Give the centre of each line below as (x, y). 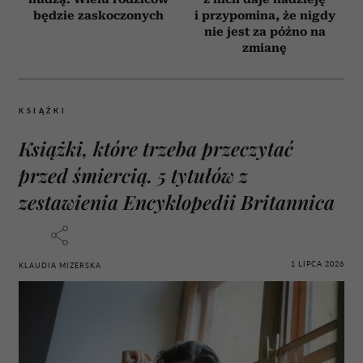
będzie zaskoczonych (98, 15)
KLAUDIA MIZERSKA (60, 265)
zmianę (265, 47)
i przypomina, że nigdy (265, 15)
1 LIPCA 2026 (318, 264)
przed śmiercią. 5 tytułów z (133, 175)
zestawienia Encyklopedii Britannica (177, 201)
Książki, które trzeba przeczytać (156, 148)
